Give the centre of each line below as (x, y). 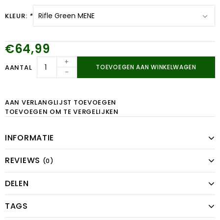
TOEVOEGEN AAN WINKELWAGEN (146, 67)
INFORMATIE (29, 138)
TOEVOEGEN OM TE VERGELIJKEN (62, 112)
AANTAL (19, 67)
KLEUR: (17, 16)
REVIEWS (24, 161)
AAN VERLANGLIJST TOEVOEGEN (61, 103)
